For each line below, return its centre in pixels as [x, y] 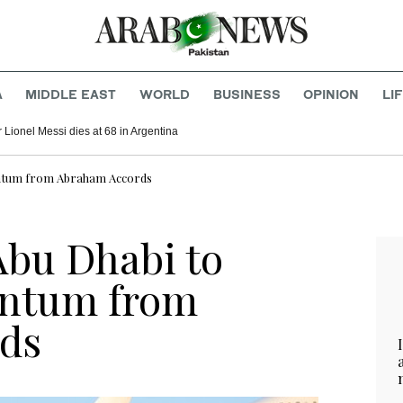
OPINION [331, 94]
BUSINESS [246, 94]
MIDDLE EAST [71, 94]
